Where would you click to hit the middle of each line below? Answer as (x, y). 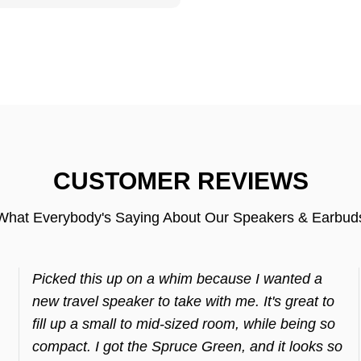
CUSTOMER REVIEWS (180, 181)
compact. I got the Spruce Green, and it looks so (187, 346)
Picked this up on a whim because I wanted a (177, 279)
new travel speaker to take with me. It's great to (183, 301)
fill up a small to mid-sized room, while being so (183, 324)
